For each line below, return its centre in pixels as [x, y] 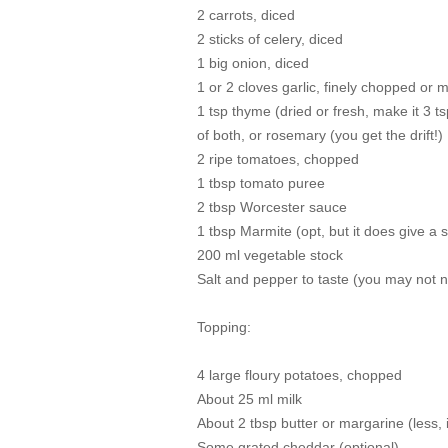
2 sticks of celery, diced [270, 39]
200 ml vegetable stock [270, 255]
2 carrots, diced [246, 15]
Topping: [224, 327]
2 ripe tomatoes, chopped [278, 159]
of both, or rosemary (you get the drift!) [320, 135]
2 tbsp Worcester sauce [272, 207]
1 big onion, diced [253, 63]
